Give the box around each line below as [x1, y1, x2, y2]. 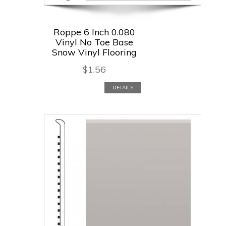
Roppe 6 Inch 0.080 [53, 26, 135, 38]
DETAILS [112, 84, 133, 91]
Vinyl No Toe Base [55, 36, 133, 48]
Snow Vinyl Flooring [52, 46, 137, 58]
